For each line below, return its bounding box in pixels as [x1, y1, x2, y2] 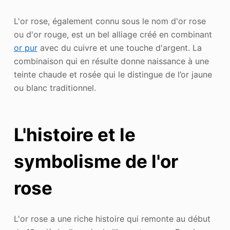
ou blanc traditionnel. [13, 82, 96, 93]
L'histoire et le [13, 124, 136, 146]
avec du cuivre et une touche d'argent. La [37, 42, 202, 53]
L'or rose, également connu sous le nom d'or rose [13, 15, 206, 26]
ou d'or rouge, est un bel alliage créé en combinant [13, 29, 212, 40]
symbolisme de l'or [13, 150, 178, 172]
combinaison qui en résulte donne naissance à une [13, 55, 209, 66]
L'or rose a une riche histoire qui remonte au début [13, 213, 210, 224]
